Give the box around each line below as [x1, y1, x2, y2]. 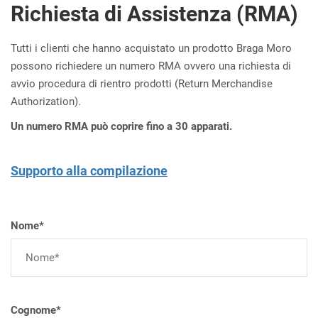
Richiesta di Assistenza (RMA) [11, 1, 298, 26]
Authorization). [11, 95, 81, 108]
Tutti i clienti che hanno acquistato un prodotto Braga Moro [11, 42, 292, 55]
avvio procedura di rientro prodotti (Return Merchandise [11, 77, 273, 90]
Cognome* [11, 304, 61, 317]
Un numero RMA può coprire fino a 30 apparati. [11, 120, 232, 133]
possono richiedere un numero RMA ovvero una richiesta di [11, 60, 291, 72]
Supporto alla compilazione [11, 163, 168, 178]
